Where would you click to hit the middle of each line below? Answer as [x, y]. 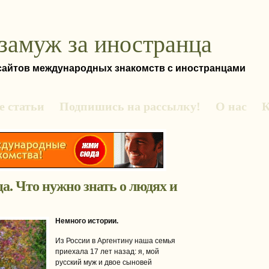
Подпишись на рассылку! [130, 106]
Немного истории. [87, 221]
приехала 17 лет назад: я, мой [107, 252]
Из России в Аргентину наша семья [115, 241]
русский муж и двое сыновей [104, 262]
